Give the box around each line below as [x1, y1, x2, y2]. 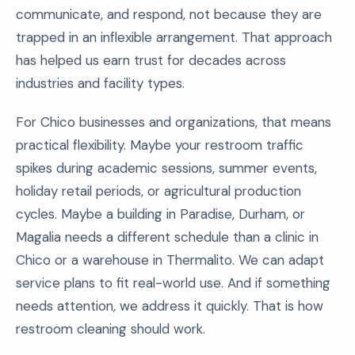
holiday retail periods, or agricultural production [16, 182, 301, 200]
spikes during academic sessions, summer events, [16, 159, 317, 177]
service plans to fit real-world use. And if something [16, 274, 330, 292]
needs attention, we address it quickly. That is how [16, 297, 323, 315]
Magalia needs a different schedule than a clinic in [16, 228, 319, 246]
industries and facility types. [16, 74, 185, 92]
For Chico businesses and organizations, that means [16, 113, 331, 131]
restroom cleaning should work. [16, 320, 205, 338]
